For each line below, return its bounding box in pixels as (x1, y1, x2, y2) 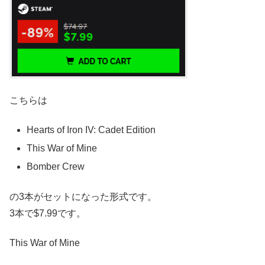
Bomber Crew (27, 161, 85, 172)
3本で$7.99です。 (9, 208, 86, 218)
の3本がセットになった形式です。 (9, 191, 157, 202)
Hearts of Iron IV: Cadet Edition (27, 125, 156, 135)
